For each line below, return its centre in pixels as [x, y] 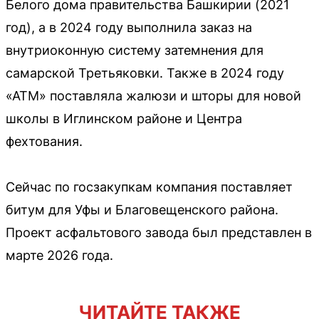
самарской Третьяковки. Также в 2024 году [145, 73]
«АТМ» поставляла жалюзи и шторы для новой [153, 96]
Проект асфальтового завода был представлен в [159, 233]
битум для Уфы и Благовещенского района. [142, 210]
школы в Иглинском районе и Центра [124, 119]
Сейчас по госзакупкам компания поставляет [149, 187]
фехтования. [44, 142]
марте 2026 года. [59, 256]
